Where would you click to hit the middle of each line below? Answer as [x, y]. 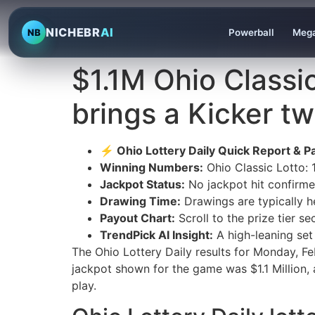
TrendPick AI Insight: [156, 235]
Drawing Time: [140, 201]
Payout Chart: [137, 218]
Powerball [251, 32]
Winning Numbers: [152, 167]
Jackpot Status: [142, 184]
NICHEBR [73, 32]
